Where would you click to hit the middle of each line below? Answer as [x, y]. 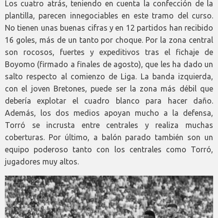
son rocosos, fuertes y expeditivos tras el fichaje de [109, 52]
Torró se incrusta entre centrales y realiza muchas [109, 125]
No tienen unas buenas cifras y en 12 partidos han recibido [109, 28]
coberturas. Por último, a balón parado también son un [109, 137]
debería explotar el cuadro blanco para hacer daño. [109, 101]
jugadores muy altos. [42, 162]
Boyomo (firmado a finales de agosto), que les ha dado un [109, 64]
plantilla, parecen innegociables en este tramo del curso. [109, 16]
